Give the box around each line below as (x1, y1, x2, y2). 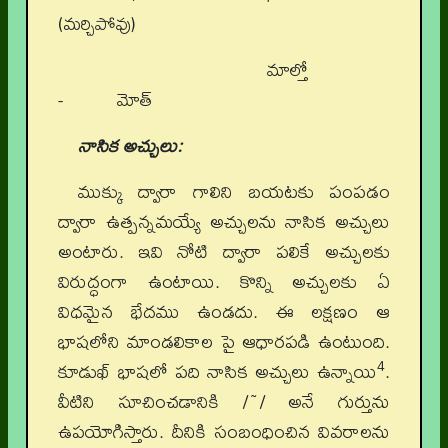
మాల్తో (78, 51, 390, 89)
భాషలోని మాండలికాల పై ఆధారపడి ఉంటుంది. (58, 323, 390, 361)
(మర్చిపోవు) (58, 5, 136, 43)
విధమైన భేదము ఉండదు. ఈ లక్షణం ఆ (58, 293, 390, 331)
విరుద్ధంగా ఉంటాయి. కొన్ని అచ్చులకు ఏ (58, 263, 390, 301)
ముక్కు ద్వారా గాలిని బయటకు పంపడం (78, 173, 390, 211)
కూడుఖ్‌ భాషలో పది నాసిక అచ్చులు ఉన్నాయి (58, 353, 377, 391)
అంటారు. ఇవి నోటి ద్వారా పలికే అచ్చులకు (58, 233, 390, 271)
